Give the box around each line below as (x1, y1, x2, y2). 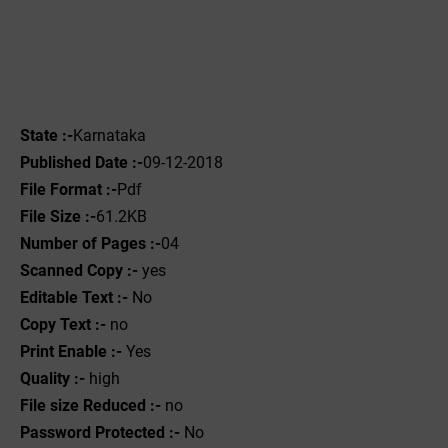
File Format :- (20, 180, 117, 199)
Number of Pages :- (20, 234, 161, 253)
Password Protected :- (20, 423, 184, 442)
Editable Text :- (20, 288, 128, 307)
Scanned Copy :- (20, 261, 138, 280)
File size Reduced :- (20, 396, 161, 415)
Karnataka (73, 126, 146, 145)
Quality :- (20, 369, 85, 388)
